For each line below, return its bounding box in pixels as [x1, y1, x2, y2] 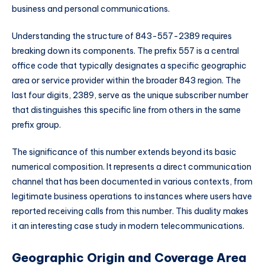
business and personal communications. [12, 4, 170, 15]
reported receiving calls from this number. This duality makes [12, 205, 248, 216]
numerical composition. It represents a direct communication [12, 161, 251, 172]
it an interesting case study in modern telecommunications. [12, 220, 244, 231]
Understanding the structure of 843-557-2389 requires [12, 30, 232, 41]
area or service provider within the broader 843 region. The [12, 75, 241, 86]
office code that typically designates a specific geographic [12, 60, 247, 71]
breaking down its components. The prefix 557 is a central [12, 45, 239, 56]
